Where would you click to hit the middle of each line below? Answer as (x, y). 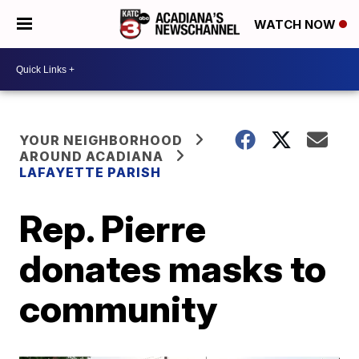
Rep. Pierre (113, 228)
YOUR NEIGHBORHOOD (101, 140)
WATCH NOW (296, 25)
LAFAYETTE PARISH (91, 172)
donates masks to (173, 268)
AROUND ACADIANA (92, 156)
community (119, 309)
